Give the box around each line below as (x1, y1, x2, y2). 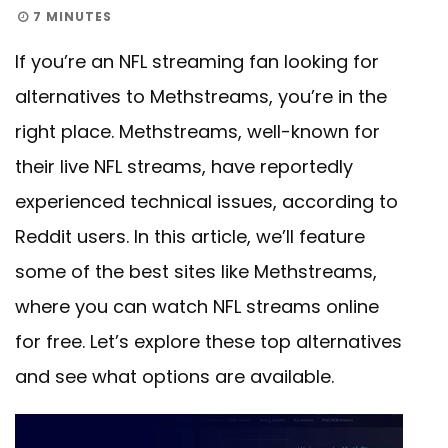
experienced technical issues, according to (15, 188, 398, 214)
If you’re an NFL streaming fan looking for (15, 48, 379, 74)
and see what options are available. (15, 363, 334, 389)
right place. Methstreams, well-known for (15, 118, 380, 144)
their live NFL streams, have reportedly (15, 153, 353, 179)
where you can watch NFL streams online (15, 293, 379, 319)
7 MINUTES (29, 7, 112, 25)
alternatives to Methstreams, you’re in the (15, 83, 387, 109)
